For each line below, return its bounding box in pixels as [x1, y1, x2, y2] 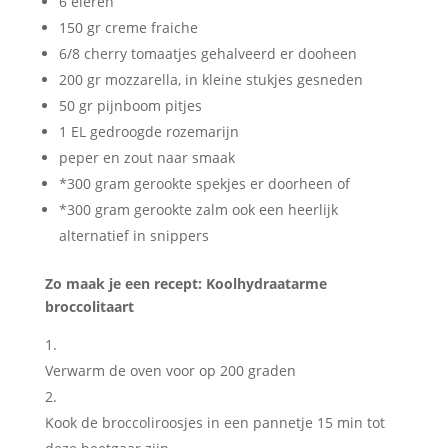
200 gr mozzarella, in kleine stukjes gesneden [58, 69, 363, 89]
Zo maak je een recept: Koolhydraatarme [44, 273, 327, 293]
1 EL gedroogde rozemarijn [58, 121, 239, 141]
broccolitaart [44, 296, 134, 316]
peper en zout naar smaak [58, 147, 235, 167]
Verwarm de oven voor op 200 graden [44, 360, 296, 380]
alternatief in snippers [58, 225, 209, 245]
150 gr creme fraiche [58, 17, 198, 37]
